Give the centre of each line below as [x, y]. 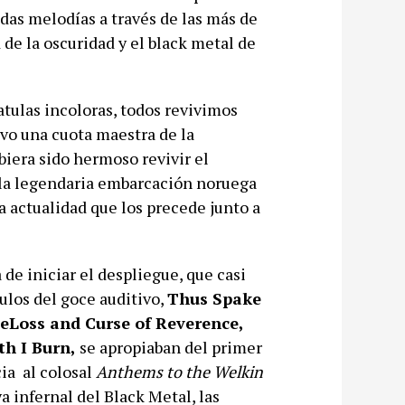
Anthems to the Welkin [179, 372]
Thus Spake [214, 299]
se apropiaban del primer [169, 348]
